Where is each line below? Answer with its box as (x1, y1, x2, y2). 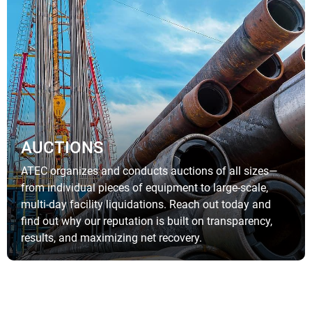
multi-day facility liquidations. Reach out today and (21, 198, 272, 212)
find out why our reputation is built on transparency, (21, 214, 273, 228)
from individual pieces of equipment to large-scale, (21, 181, 269, 195)
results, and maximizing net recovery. (21, 231, 203, 245)
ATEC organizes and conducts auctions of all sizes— (21, 164, 278, 178)
